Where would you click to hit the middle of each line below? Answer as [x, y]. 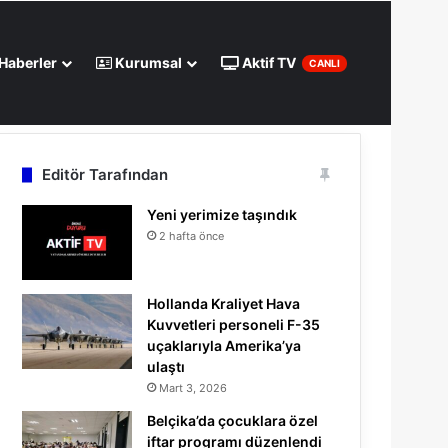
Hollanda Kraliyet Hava [224, 303]
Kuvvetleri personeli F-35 [234, 324]
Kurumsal [147, 62]
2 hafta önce [192, 236]
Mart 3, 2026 [193, 388]
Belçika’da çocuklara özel [233, 420]
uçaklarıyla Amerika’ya [224, 345]
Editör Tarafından [105, 174]
